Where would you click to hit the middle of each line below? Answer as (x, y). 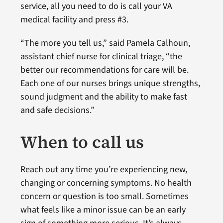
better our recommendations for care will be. (104, 70)
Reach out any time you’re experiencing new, (104, 169)
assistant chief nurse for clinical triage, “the (101, 56)
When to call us (82, 142)
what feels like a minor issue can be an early (103, 210)
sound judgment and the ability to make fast (104, 97)
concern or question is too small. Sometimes (104, 196)
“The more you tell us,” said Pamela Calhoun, (105, 43)
